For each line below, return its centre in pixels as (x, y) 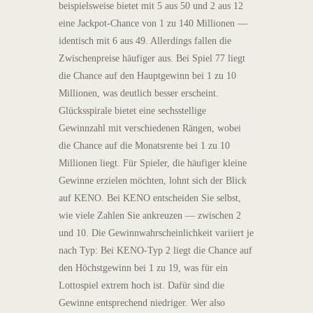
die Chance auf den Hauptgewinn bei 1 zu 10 (147, 75)
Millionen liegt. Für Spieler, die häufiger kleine (153, 163)
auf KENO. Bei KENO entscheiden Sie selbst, (150, 198)
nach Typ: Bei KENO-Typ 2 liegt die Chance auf (155, 250)
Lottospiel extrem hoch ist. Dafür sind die (141, 285)
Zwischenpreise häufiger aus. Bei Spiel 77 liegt (152, 58)
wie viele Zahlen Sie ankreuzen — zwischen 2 (150, 215)
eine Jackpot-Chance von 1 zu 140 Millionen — (153, 23)
